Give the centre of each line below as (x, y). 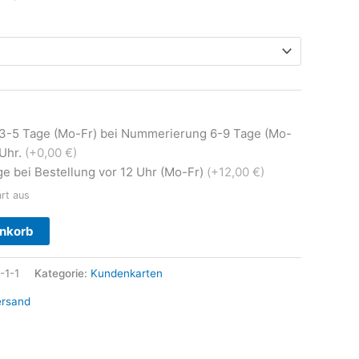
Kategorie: (63, 273)
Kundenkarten (127, 273)
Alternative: (83, 227)
